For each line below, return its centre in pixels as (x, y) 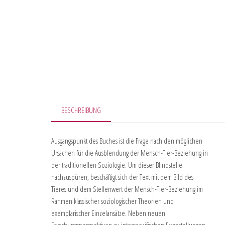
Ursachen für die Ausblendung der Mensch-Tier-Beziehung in (130, 153)
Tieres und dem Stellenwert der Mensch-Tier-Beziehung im (127, 189)
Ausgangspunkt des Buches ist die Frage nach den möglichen (127, 141)
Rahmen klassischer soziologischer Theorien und (113, 201)
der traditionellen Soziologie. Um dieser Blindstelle (117, 165)
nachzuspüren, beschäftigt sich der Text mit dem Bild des (122, 177)
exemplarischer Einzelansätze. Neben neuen (108, 213)
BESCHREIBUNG (81, 110)
